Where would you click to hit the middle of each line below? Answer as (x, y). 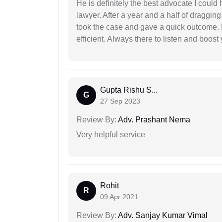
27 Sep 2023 (120, 101)
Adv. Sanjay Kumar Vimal (162, 216)
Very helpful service (111, 135)
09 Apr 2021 (119, 197)
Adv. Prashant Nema (153, 120)
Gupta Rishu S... (129, 90)
